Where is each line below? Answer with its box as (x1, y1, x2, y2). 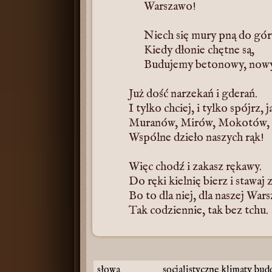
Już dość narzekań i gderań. (129, 87, 257, 101)
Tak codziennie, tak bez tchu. (129, 203, 268, 218)
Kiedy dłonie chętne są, (144, 43, 254, 58)
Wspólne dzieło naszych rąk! (129, 131, 264, 145)
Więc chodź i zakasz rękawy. (129, 160, 262, 174)
